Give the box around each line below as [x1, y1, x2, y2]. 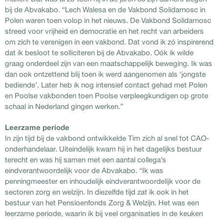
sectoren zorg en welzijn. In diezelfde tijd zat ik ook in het [5, 187, 189, 196]
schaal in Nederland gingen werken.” [5, 102, 123, 110]
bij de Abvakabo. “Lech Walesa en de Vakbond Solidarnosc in [5, 5, 205, 14]
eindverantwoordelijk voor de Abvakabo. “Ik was [5, 166, 163, 175]
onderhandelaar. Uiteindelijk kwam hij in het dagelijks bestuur [5, 144, 202, 153]
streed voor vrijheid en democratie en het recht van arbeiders [5, 26, 204, 35]
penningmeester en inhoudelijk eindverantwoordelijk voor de [5, 176, 200, 185]
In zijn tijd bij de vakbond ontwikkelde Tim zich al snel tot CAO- [5, 133, 209, 142]
